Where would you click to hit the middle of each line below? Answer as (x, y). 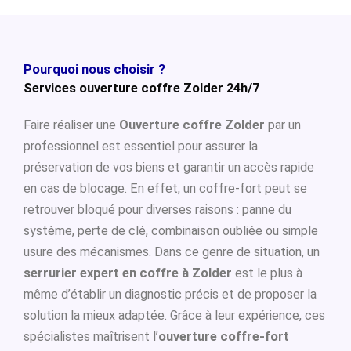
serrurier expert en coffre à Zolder (128, 273)
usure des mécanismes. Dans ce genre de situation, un (172, 252)
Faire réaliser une (71, 125)
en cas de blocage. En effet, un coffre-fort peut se (165, 188)
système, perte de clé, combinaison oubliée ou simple (171, 231)
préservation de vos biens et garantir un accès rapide (169, 167)
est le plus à (267, 273)
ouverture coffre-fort (224, 337)
